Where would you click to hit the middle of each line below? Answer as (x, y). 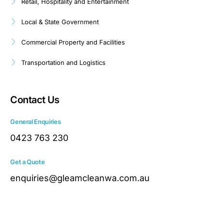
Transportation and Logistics (63, 62)
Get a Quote (28, 162)
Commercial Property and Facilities (73, 42)
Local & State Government (60, 22)
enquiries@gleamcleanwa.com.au (80, 178)
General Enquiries (36, 121)
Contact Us (35, 100)
